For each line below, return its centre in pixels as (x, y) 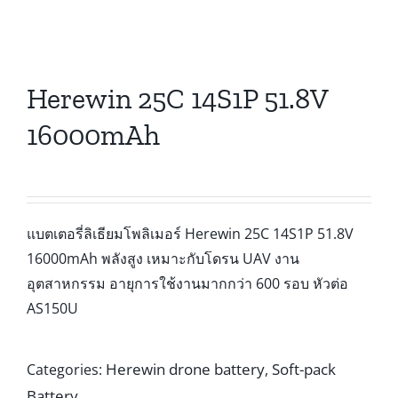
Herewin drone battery (185, 369)
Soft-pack (304, 369)
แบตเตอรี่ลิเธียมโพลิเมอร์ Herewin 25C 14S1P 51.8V (190, 233)
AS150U (52, 308)
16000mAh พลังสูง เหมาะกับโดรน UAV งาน (163, 258)
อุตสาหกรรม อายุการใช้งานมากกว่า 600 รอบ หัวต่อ (187, 283)
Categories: (66, 369)
